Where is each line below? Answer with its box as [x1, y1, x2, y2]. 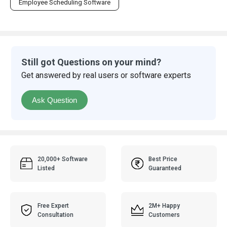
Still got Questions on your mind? [21, 56, 162, 67]
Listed [37, 164, 55, 172]
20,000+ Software [37, 155, 88, 163]
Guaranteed [148, 164, 182, 172]
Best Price [148, 155, 178, 163]
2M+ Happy [148, 202, 180, 209]
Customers [148, 211, 180, 218]
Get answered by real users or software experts [21, 70, 192, 80]
